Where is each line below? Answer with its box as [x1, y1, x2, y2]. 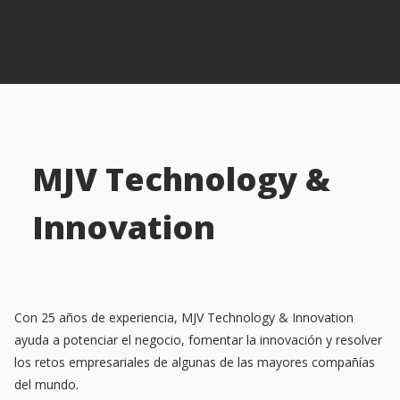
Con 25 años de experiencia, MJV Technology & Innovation [14, 308, 354, 326]
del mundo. [14, 375, 79, 393]
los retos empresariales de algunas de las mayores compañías [14, 353, 375, 371]
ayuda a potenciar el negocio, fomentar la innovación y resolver [14, 330, 382, 348]
